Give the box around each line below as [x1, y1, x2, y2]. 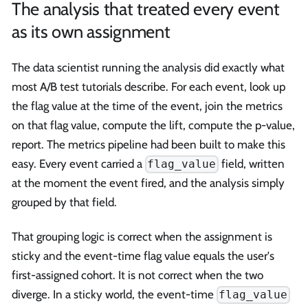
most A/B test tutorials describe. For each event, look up [12, 79, 285, 93]
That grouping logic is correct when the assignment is [12, 229, 272, 243]
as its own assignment [12, 21, 170, 43]
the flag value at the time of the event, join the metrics [12, 98, 283, 113]
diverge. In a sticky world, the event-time [12, 287, 217, 301]
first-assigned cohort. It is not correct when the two [12, 267, 263, 282]
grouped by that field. [12, 195, 117, 210]
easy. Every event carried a [12, 156, 145, 170]
